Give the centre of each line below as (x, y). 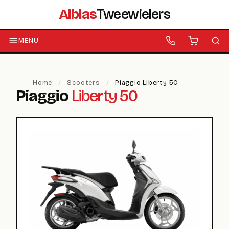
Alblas (78, 14)
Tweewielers (134, 14)
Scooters (84, 83)
